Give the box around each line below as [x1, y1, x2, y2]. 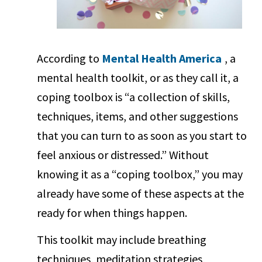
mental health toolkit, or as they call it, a [37, 70, 239, 85]
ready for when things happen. [37, 205, 188, 220]
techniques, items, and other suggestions [37, 108, 239, 123]
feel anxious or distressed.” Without [37, 147, 209, 162]
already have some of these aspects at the [37, 185, 244, 201]
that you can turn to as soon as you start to [37, 127, 247, 143]
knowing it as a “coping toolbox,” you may [37, 166, 243, 181]
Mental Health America [102, 50, 222, 65]
